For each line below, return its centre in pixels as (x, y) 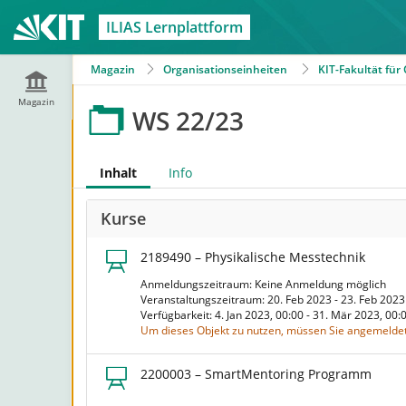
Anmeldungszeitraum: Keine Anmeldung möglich (266, 284)
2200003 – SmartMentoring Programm (256, 374)
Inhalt (118, 173)
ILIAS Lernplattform (175, 27)
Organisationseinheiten (225, 69)
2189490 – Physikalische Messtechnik (253, 257)
